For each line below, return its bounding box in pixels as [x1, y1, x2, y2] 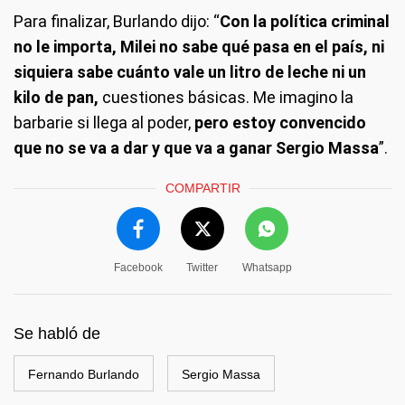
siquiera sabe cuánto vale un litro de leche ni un [14, 61, 366, 81]
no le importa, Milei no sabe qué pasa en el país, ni [14, 36, 384, 56]
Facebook [113, 260, 163, 274]
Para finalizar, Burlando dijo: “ [14, 11, 220, 31]
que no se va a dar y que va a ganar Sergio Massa [14, 137, 379, 157]
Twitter [186, 260, 218, 274]
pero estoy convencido [194, 112, 366, 132]
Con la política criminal [220, 11, 390, 31]
